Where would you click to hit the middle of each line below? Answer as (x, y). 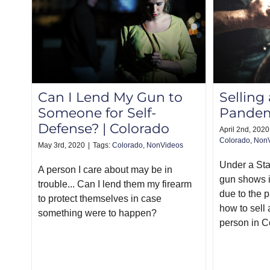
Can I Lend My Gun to (110, 98)
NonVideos (165, 146)
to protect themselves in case (100, 199)
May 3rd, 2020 (61, 146)
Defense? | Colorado (104, 129)
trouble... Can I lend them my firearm (115, 184)
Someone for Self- (97, 113)
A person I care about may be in (105, 170)
